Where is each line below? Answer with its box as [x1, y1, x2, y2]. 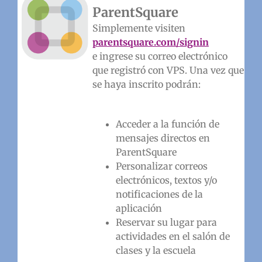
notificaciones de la [115, 188, 203, 200]
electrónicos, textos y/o [115, 174, 217, 186]
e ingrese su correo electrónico [92, 50, 227, 62]
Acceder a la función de [115, 118, 219, 130]
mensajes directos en [115, 132, 210, 144]
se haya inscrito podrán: [92, 78, 201, 90]
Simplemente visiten [92, 22, 185, 34]
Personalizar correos [115, 160, 208, 172]
